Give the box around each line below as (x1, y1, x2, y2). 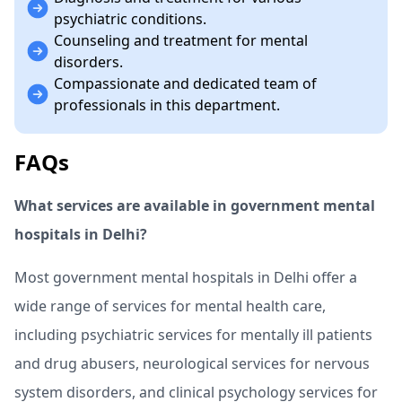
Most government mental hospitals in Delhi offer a (14, 267, 357, 287)
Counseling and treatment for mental (54, 30, 308, 50)
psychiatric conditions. (54, 8, 206, 29)
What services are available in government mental (14, 195, 375, 215)
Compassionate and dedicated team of (54, 73, 317, 93)
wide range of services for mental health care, (14, 295, 326, 316)
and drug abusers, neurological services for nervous (14, 353, 370, 373)
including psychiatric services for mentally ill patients (14, 324, 372, 345)
